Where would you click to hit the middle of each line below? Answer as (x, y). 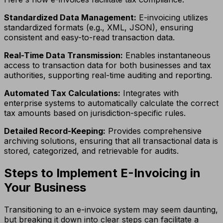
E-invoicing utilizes (172, 18)
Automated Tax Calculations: (62, 93)
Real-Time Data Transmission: (63, 56)
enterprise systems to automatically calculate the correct (111, 103)
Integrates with (150, 93)
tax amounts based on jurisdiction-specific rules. (95, 113)
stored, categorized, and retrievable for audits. (91, 151)
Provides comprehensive (154, 131)
